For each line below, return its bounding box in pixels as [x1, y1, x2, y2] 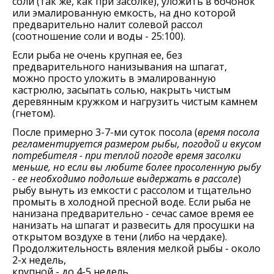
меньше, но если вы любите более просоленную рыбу [12, 160, 261, 174]
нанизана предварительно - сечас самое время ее [12, 207, 254, 220]
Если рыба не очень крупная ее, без [12, 48, 182, 62]
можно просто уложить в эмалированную [12, 72, 216, 85]
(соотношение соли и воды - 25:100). [12, 29, 185, 43]
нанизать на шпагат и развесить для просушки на [12, 218, 254, 232]
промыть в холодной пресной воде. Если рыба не [12, 195, 251, 209]
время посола [198, 125, 259, 139]
